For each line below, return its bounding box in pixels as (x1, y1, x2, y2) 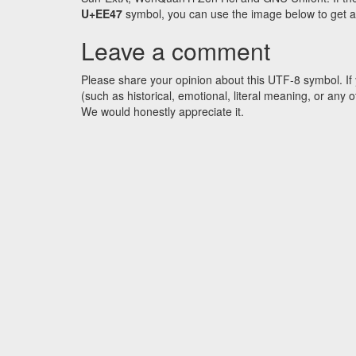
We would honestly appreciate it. (81, 103, 244, 120)
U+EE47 (81, 6, 122, 22)
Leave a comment (81, 33, 270, 68)
